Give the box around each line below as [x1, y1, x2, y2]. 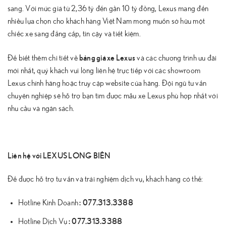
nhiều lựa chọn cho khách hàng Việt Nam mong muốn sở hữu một [8, 17, 205, 26]
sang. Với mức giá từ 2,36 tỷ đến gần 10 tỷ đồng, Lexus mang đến [8, 5, 209, 13]
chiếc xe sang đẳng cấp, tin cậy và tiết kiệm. [8, 30, 141, 38]
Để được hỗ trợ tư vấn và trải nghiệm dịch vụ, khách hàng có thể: [8, 175, 203, 183]
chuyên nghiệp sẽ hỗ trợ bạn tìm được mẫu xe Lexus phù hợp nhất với [8, 92, 218, 100]
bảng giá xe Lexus [79, 52, 136, 63]
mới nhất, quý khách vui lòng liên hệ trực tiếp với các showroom [8, 67, 201, 75]
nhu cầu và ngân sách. [8, 104, 75, 113]
